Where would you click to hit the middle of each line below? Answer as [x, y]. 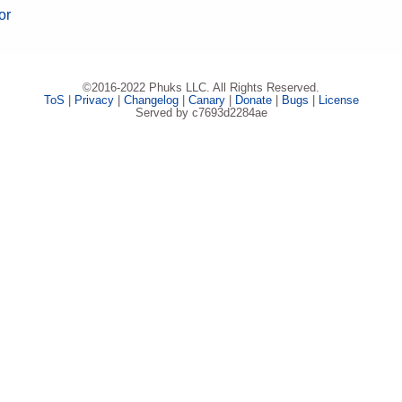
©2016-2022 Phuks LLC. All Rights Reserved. [201, 87]
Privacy [94, 100]
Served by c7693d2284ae [201, 112]
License [338, 100]
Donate [253, 100]
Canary [206, 100]
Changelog [151, 100]
